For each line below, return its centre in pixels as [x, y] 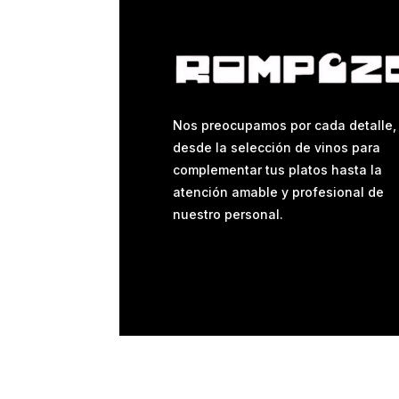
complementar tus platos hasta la [278, 170]
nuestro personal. [228, 214]
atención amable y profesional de [279, 192]
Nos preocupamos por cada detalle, [285, 125]
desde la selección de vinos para [277, 147]
